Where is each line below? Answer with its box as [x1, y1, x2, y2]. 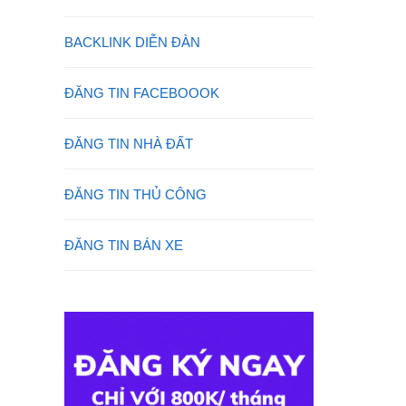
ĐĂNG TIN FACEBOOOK [64, 85, 219, 101]
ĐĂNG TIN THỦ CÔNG [64, 187, 207, 202]
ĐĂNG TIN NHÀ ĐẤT [64, 136, 193, 151]
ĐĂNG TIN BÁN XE [64, 237, 183, 253]
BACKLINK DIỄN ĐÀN [64, 34, 200, 50]
